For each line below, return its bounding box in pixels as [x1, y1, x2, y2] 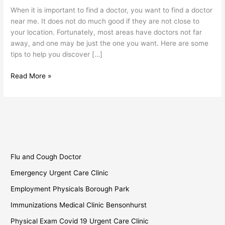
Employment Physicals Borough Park [11, 185, 130, 193]
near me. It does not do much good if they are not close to [11, 17, 200, 26]
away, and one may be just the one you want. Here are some [11, 39, 209, 48]
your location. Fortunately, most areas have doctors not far [11, 28, 202, 37]
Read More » [11, 71, 52, 80]
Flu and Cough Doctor [11, 153, 82, 161]
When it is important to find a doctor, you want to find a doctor [11, 6, 213, 15]
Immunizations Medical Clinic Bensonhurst [11, 201, 147, 209]
